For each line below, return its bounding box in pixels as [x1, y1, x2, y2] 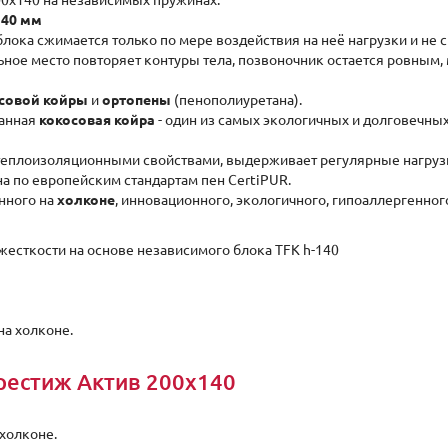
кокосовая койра [39, 112, 155, 128]
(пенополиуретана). [171, 92, 302, 108]
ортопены [102, 92, 171, 108]
